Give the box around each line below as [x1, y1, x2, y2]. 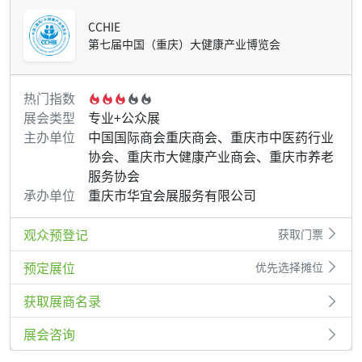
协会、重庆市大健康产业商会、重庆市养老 [88, 145, 334, 166]
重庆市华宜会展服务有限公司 [88, 184, 256, 204]
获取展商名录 [23, 290, 101, 310]
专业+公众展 [88, 107, 160, 127]
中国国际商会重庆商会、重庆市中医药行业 [88, 126, 334, 146]
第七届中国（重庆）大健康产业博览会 [88, 35, 280, 52]
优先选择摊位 [255, 259, 326, 276]
